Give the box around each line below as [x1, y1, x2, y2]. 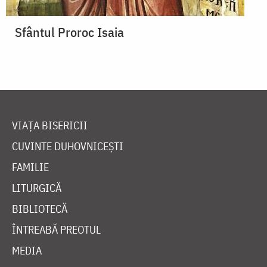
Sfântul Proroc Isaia [15, 23, 124, 41]
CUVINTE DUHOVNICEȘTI [12, 139, 123, 154]
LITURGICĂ [12, 181, 61, 195]
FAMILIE [12, 160, 49, 175]
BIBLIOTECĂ [12, 202, 67, 216]
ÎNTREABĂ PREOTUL [12, 223, 101, 237]
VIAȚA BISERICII [12, 119, 88, 133]
